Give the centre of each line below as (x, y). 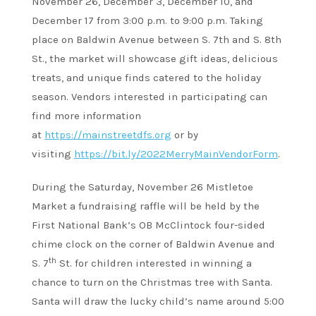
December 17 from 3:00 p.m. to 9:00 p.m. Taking (147, 21)
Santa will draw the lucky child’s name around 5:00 (158, 302)
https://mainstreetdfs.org (108, 135)
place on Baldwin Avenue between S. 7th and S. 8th (157, 40)
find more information (86, 116)
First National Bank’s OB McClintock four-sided (148, 225)
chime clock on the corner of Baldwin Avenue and (153, 244)
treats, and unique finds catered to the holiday (146, 78)
